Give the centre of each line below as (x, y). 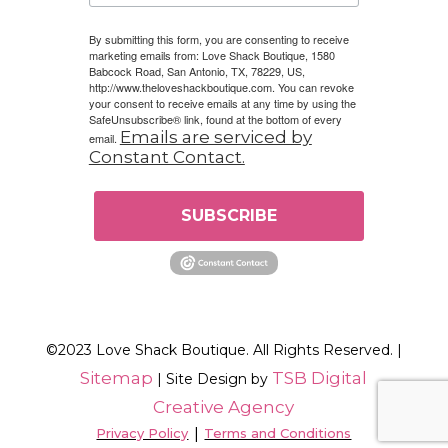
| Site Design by (213, 378)
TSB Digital (320, 377)
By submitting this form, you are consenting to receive (218, 39)
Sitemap (117, 377)
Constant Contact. (166, 157)
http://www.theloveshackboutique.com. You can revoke (221, 87)
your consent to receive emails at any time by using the (222, 103)
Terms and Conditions (278, 432)
